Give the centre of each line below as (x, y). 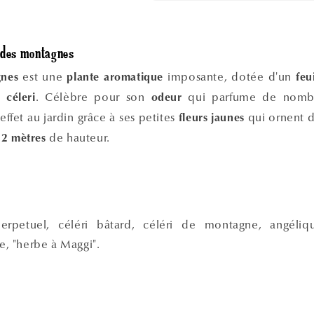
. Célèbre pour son (93, 97)
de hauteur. (78, 137)
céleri (21, 98)
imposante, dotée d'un (230, 76)
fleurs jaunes (211, 118)
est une (43, 76)
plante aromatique (115, 77)
